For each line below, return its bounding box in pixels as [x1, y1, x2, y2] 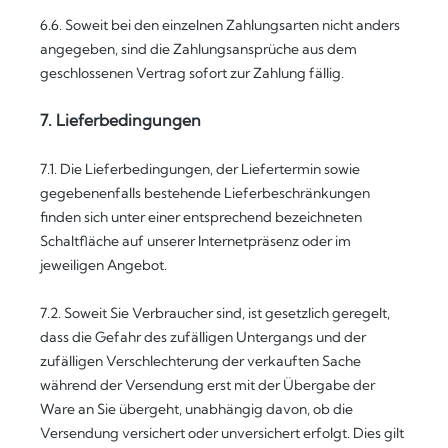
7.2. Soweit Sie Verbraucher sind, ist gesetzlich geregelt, [40, 304, 390, 322]
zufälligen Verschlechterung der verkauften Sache [40, 352, 361, 370]
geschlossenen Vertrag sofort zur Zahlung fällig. [40, 64, 344, 82]
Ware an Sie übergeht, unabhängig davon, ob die [40, 400, 353, 418]
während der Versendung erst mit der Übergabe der [40, 376, 375, 394]
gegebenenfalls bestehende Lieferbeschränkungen [40, 184, 370, 202]
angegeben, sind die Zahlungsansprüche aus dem [40, 40, 357, 58]
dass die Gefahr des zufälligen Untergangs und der [40, 328, 366, 346]
